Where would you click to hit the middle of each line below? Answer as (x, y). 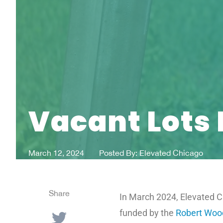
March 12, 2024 (56, 153)
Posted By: (118, 153)
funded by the (148, 213)
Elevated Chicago (170, 153)
